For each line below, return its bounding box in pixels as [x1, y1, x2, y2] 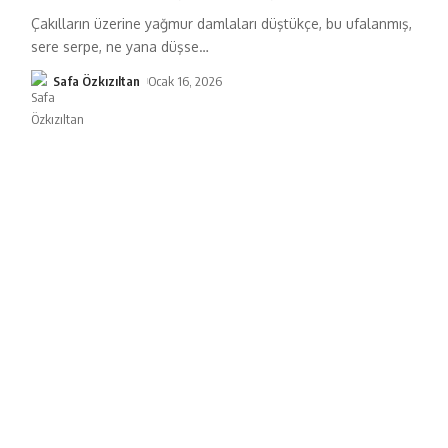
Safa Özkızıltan [52, 72, 140, 89]
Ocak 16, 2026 [148, 72, 223, 89]
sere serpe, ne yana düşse [30, 37, 199, 55]
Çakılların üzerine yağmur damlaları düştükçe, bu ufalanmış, [30, 14, 412, 32]
